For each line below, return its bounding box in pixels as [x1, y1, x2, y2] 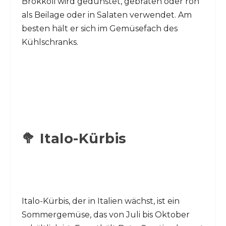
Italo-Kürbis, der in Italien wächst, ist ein [21, 196, 180, 206]
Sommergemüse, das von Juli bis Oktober [21, 209, 190, 219]
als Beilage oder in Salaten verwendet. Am [21, 10, 192, 20]
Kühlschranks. [21, 37, 78, 47]
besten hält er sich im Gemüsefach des [21, 23, 178, 33]
